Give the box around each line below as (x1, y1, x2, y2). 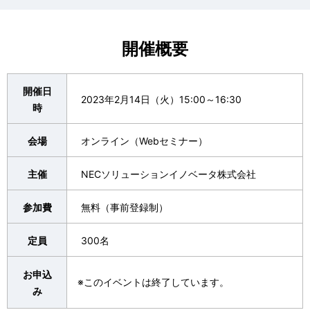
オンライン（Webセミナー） (81, 135, 208, 147)
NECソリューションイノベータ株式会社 (81, 168, 256, 181)
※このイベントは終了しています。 (77, 276, 229, 289)
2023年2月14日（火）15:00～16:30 (81, 93, 241, 106)
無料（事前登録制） (81, 201, 168, 214)
